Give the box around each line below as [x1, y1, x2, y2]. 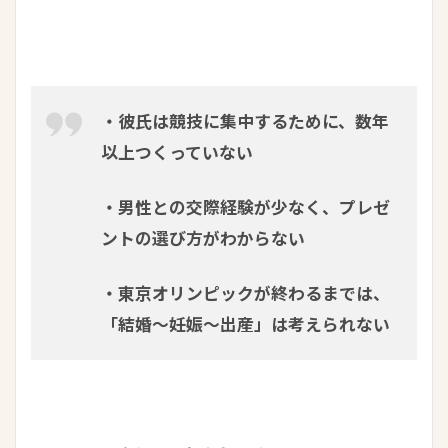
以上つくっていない [101, 142, 253, 164]
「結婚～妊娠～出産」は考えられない [101, 314, 390, 336]
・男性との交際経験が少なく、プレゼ [101, 197, 390, 219]
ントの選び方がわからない [101, 228, 305, 250]
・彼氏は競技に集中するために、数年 [101, 111, 389, 133]
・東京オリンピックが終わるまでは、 [101, 283, 390, 305]
